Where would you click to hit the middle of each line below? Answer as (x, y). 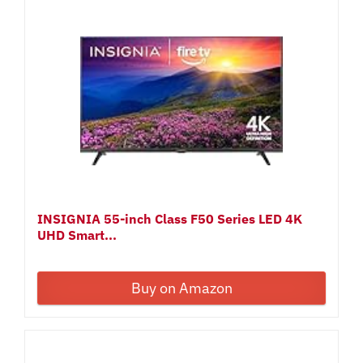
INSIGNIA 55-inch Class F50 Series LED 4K (170, 218)
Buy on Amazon (181, 288)
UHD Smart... (77, 235)
